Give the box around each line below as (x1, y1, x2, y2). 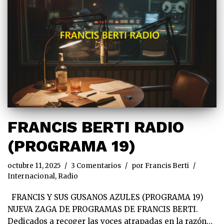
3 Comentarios (71, 161, 121, 170)
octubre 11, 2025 (7, 161, 60, 170)
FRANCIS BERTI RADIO (7, 117, 184, 137)
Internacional (7, 172, 55, 181)
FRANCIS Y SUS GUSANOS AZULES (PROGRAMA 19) (7, 192, 203, 202)
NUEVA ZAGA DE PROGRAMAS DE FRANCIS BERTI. (7, 204, 198, 214)
